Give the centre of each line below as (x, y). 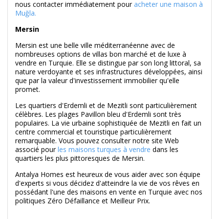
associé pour (36, 150)
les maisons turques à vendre (104, 150)
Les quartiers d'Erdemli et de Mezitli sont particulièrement (106, 106)
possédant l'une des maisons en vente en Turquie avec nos (109, 192)
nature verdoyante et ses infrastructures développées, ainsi (109, 72)
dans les (164, 150)
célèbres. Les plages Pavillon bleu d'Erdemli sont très (98, 114)
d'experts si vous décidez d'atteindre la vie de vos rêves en (107, 183)
